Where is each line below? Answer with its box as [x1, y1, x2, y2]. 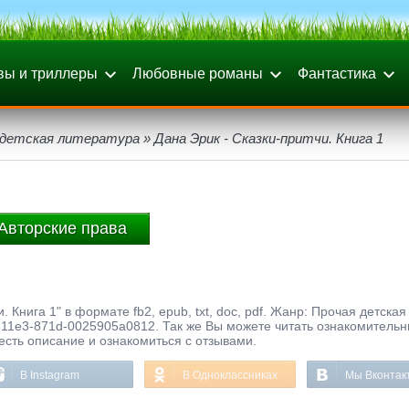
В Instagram [20, 369, 79, 382]
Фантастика [298, 66, 376, 81]
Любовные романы [132, 66, 263, 81]
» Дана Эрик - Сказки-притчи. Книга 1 [140, 131, 383, 146]
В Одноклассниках [183, 369, 278, 382]
